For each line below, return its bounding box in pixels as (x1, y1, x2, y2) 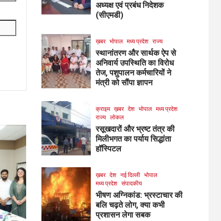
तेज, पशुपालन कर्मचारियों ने (95, 68, 171, 77)
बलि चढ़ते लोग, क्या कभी (95, 200, 165, 210)
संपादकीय (121, 179, 142, 187)
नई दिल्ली (120, 171, 140, 179)
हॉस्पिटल (95, 144, 121, 153)
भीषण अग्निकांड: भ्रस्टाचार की (95, 190, 183, 200)
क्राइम (95, 105, 110, 112)
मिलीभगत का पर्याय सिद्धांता (95, 134, 171, 144)
